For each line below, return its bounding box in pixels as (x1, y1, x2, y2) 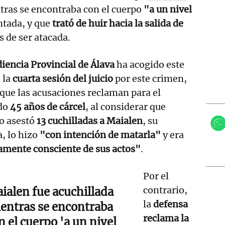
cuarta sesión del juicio (13, 72, 114, 84)
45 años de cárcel (10, 100, 86, 113)
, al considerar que (85, 100, 166, 113)
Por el (143, 170, 169, 182)
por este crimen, (113, 72, 187, 84)
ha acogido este (115, 58, 185, 70)
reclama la (143, 212, 189, 224)
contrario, (143, 184, 188, 196)
